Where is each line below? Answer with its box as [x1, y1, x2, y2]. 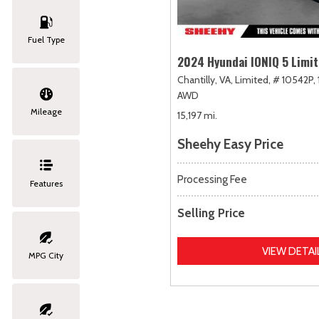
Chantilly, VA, [177, 73, 233, 87]
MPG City [28, 250, 63, 261]
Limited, [235, 73, 271, 87]
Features [29, 178, 63, 189]
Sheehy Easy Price [177, 136, 283, 153]
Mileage [30, 106, 62, 117]
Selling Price [177, 206, 245, 221]
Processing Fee [177, 173, 247, 187]
